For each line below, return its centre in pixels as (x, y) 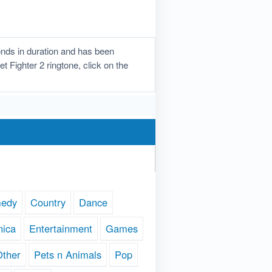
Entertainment (60, 229)
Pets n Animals (68, 255)
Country (48, 202)
